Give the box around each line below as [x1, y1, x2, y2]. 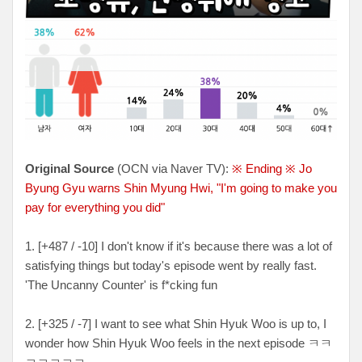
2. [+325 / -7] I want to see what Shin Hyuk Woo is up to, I [25, 316, 326, 330]
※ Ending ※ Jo [232, 161, 312, 175]
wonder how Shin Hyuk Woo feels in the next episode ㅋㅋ [25, 335, 332, 350]
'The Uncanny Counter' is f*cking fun [25, 277, 217, 292]
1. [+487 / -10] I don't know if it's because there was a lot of [25, 238, 332, 253]
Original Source [25, 161, 114, 175]
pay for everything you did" [25, 200, 165, 214]
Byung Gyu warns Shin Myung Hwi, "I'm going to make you [25, 180, 337, 195]
